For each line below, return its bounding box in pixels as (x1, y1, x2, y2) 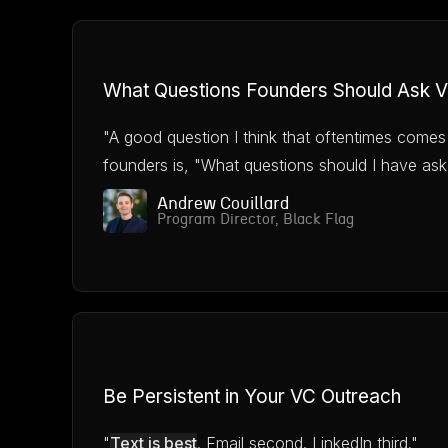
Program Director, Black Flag (157, 212, 354, 227)
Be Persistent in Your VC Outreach (103, 385, 401, 408)
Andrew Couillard (157, 195, 289, 212)
